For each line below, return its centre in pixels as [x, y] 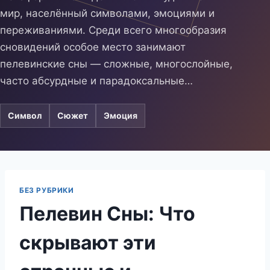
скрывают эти [88, 242]
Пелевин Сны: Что [107, 213]
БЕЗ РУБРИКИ [47, 190]
